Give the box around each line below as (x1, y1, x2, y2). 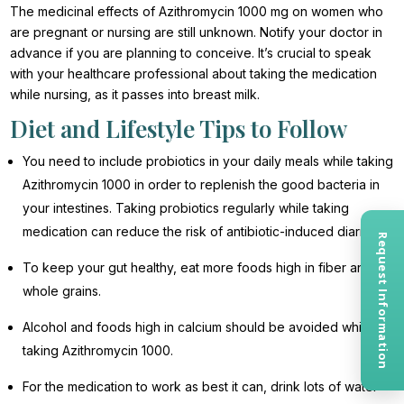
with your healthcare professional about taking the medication (10, 65, 378, 81)
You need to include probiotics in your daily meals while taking (23, 152, 394, 169)
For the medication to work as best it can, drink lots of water (23, 378, 379, 394)
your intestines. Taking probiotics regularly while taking (23, 199, 350, 216)
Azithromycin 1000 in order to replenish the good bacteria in (23, 176, 381, 192)
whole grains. (23, 282, 106, 298)
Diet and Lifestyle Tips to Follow (10, 112, 348, 144)
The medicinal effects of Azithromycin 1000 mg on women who (10, 3, 384, 19)
